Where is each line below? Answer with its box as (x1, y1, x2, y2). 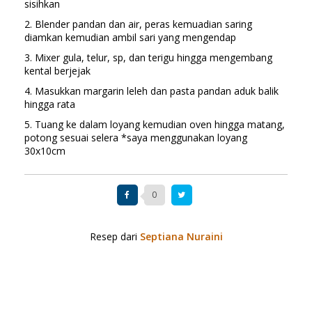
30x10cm (24, 143, 65, 157)
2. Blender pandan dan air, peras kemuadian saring (24, 17, 252, 31)
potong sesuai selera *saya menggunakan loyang (24, 130, 247, 144)
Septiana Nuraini (139, 229, 223, 243)
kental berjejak (24, 63, 91, 77)
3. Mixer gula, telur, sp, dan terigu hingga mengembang (24, 50, 272, 64)
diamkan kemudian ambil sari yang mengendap (24, 30, 236, 44)
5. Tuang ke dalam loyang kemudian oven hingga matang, (24, 117, 285, 131)
